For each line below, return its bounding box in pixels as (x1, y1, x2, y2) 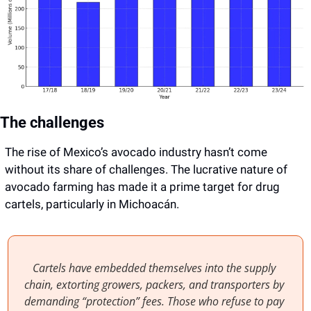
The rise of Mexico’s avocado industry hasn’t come (5, 144, 267, 159)
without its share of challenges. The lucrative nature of (5, 162, 287, 176)
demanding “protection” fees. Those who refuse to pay (24, 293, 284, 309)
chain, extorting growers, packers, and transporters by (24, 276, 284, 292)
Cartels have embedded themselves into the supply (33, 260, 276, 276)
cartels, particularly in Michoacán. (5, 196, 179, 211)
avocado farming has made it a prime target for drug (5, 179, 280, 194)
